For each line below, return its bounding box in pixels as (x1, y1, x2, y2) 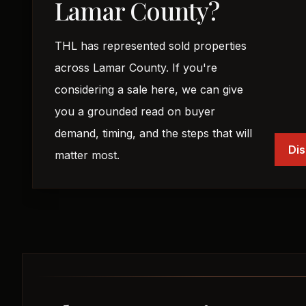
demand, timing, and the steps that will (55, 126, 252, 140)
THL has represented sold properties (55, 39, 247, 53)
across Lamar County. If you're (55, 61, 217, 74)
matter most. (55, 148, 120, 162)
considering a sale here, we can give (55, 83, 243, 96)
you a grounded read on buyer (55, 105, 215, 118)
